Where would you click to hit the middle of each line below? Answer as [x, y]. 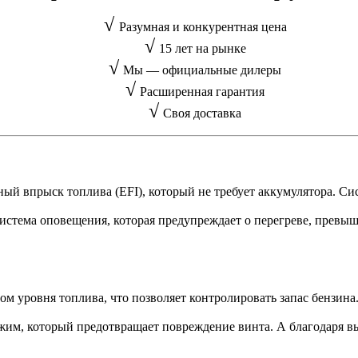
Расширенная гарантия [202, 91]
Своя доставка [202, 113]
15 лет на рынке [202, 48]
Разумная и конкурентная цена [203, 26]
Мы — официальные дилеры [202, 70]
